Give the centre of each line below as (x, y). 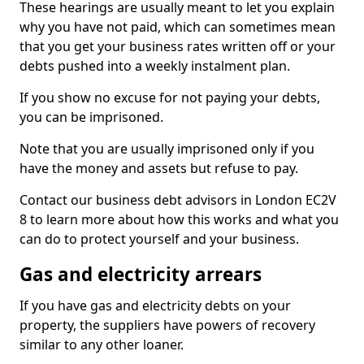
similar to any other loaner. (102, 344)
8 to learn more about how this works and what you (179, 219)
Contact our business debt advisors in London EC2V (178, 200)
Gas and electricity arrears (141, 274)
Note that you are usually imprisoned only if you (167, 149)
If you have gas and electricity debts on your (155, 305)
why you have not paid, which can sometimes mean (178, 27)
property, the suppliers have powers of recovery (167, 325)
